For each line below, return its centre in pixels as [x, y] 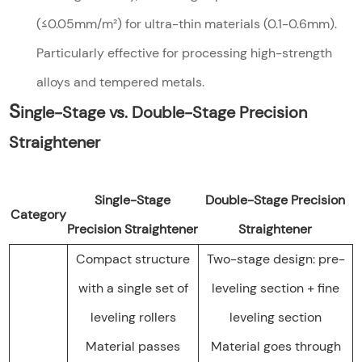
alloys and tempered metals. [121, 82]
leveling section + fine [276, 288]
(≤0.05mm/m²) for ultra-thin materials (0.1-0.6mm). [187, 23]
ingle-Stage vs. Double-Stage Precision [164, 112]
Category [38, 214]
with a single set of [133, 288]
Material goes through [276, 346]
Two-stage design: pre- [276, 259]
